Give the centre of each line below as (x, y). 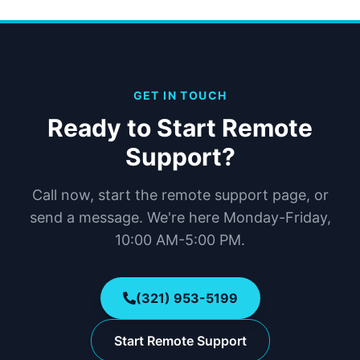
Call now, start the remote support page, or (180, 195)
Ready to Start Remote (180, 128)
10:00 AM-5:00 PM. (180, 240)
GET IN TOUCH (180, 95)
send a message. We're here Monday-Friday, (180, 217)
